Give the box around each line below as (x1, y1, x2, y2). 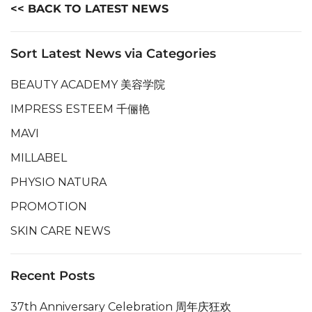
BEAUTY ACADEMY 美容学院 (10, 78, 165, 91)
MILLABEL (10, 151, 67, 164)
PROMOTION (10, 200, 87, 213)
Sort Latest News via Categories (10, 46, 216, 61)
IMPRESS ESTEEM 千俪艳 (10, 102, 150, 116)
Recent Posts (10, 268, 95, 283)
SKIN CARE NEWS (10, 224, 111, 237)
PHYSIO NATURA (10, 175, 107, 189)
